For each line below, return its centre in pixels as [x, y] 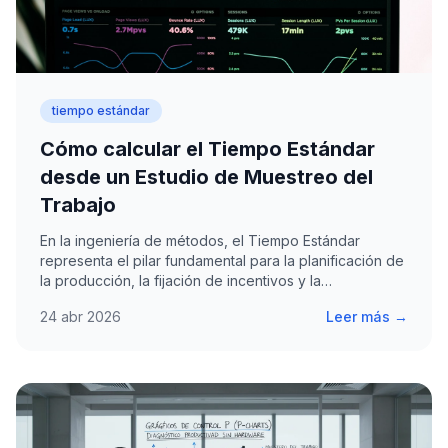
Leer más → [367, 317]
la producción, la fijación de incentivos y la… [186, 281]
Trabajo [78, 205]
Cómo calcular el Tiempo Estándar [207, 149]
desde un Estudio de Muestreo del [206, 177]
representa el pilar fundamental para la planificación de [222, 261]
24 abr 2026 [80, 317]
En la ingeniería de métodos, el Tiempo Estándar [200, 241]
